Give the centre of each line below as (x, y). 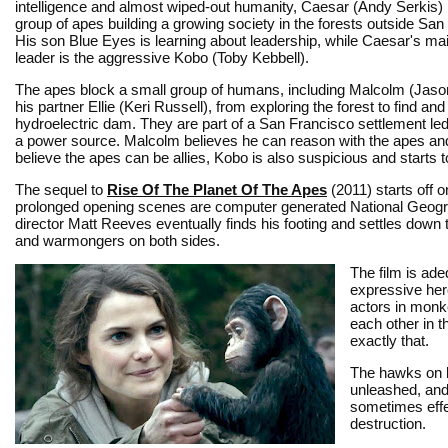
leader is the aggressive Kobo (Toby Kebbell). (162, 57)
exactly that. (389, 340)
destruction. (388, 423)
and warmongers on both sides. (117, 240)
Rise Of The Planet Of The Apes (217, 189)
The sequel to (61, 189)
